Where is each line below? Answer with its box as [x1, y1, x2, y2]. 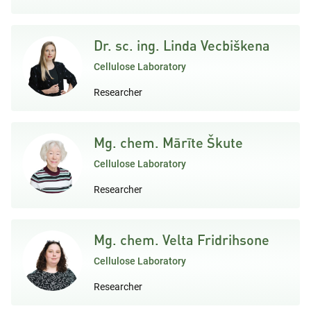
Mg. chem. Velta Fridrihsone [94, 230, 269, 248]
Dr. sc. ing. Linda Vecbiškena [94, 36, 270, 53]
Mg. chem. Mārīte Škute [94, 133, 243, 151]
